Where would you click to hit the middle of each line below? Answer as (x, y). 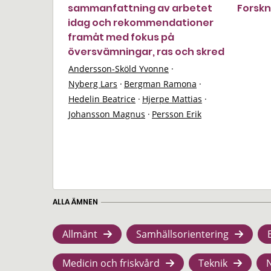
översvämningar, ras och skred (146, 52)
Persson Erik (177, 114)
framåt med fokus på (121, 37)
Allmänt (80, 234)
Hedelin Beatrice (102, 99)
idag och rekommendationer (141, 23)
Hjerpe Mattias (172, 99)
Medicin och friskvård (111, 263)
